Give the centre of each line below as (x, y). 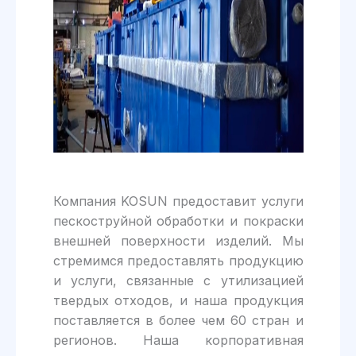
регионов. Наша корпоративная (178, 341)
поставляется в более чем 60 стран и (178, 321)
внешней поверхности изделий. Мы (178, 241)
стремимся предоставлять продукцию (178, 261)
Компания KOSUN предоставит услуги (178, 201)
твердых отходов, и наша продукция (178, 301)
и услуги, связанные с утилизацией (178, 281)
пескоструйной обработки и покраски (178, 221)
